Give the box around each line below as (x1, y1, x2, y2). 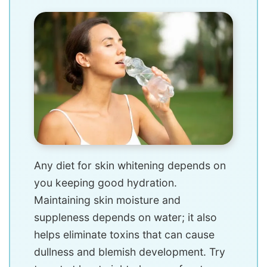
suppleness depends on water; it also (34, 211, 217, 223)
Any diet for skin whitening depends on (34, 159, 226, 172)
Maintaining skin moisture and (34, 194, 181, 206)
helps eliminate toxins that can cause (34, 228, 215, 241)
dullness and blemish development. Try (34, 246, 225, 258)
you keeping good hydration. (34, 176, 177, 189)
